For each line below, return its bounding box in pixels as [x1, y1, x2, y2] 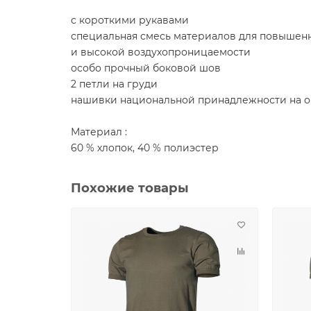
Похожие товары [71, 179, 189, 196]
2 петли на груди [71, 77, 158, 90]
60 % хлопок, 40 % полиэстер [71, 141, 219, 154]
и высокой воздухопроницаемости [71, 45, 251, 58]
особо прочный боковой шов [71, 61, 221, 74]
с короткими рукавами [71, 13, 189, 26]
